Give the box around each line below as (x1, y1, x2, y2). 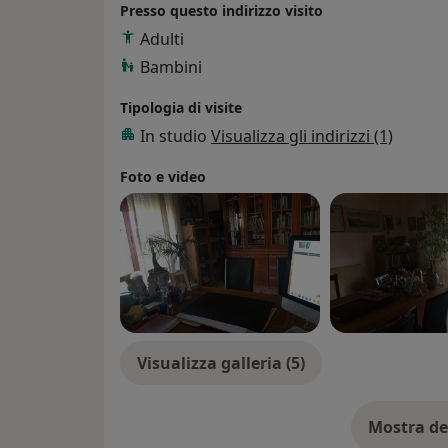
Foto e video (120, 166, 206, 186)
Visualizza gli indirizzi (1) (211, 124, 393, 147)
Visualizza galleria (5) (137, 351, 305, 374)
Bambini (140, 55, 202, 78)
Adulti (140, 27, 184, 50)
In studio (140, 124, 211, 147)
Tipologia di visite (120, 97, 242, 117)
